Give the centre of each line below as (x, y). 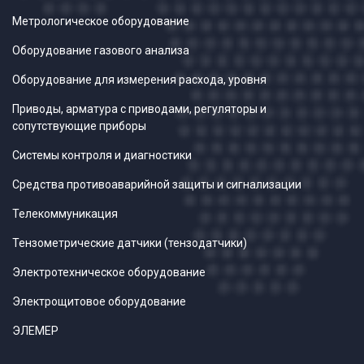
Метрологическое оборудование (101, 22)
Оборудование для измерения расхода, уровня (139, 80)
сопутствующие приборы (79, 126)
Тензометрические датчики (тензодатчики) (130, 243)
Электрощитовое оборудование (99, 302)
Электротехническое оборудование (109, 273)
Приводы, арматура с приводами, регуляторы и (139, 109)
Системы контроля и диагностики (102, 156)
